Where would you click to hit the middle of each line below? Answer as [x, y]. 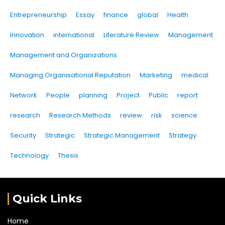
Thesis [68, 156]
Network [24, 95]
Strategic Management [122, 136]
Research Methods [80, 116]
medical [195, 75]
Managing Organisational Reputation [70, 75]
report [188, 95]
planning [93, 95]
